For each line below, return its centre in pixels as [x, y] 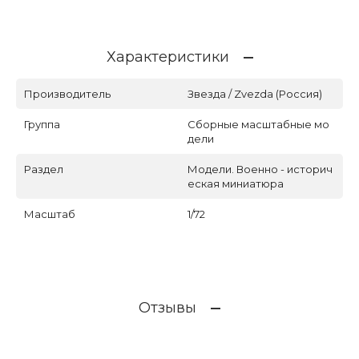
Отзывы [167, 308]
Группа [42, 125]
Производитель [67, 94]
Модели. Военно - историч [260, 169]
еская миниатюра [236, 184]
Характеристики [167, 57]
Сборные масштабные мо [258, 125]
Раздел [44, 169]
